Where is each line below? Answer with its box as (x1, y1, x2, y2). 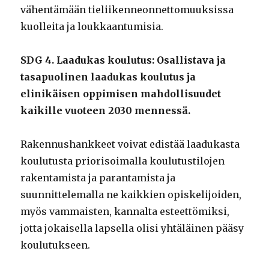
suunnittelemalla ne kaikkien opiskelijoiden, (20, 189, 242, 201)
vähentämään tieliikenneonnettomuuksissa (20, 4, 234, 16)
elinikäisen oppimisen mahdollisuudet (20, 88, 222, 100)
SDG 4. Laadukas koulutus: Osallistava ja (20, 54, 226, 67)
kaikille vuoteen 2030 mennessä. (20, 104, 191, 117)
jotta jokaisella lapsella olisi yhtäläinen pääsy (20, 222, 244, 235)
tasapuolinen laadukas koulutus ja (20, 71, 196, 83)
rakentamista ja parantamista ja (20, 172, 176, 184)
